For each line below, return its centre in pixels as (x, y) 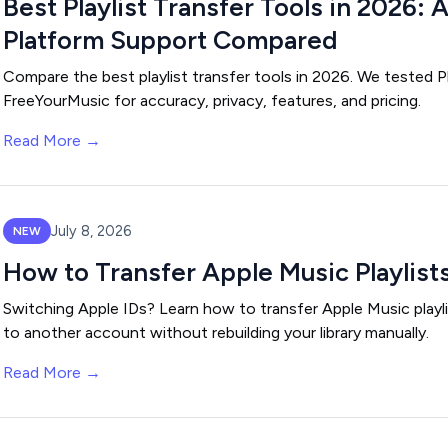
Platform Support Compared (170, 40)
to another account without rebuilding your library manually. (216, 332)
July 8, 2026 (91, 230)
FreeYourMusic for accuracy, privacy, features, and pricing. (212, 100)
